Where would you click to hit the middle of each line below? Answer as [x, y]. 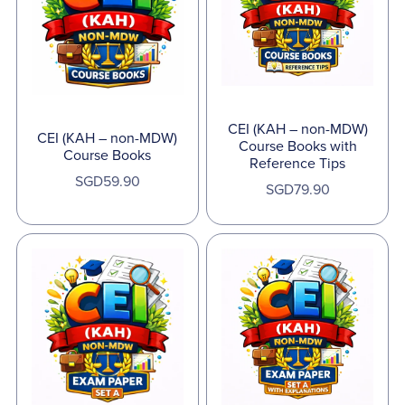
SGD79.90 [297, 190]
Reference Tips [298, 164]
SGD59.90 [107, 181]
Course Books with [297, 147]
